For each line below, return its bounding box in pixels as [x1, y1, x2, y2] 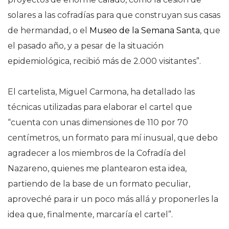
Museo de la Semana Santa [89, 25, 200, 35]
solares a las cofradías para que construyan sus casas [8, 10, 220, 20]
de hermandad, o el [8, 25, 89, 35]
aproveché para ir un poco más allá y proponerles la [8, 194, 218, 204]
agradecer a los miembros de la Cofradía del [8, 148, 186, 158]
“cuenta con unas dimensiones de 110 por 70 [8, 117, 188, 127]
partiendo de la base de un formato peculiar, [8, 178, 190, 189]
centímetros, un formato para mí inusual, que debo [8, 132, 218, 143]
